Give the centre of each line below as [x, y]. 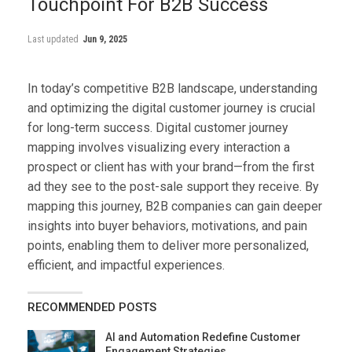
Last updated [54, 40]
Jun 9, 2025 [105, 40]
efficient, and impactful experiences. [126, 266]
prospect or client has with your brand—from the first [171, 167]
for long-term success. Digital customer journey [158, 128]
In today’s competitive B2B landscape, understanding [172, 89]
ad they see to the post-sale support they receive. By [173, 187]
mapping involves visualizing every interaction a [159, 148]
